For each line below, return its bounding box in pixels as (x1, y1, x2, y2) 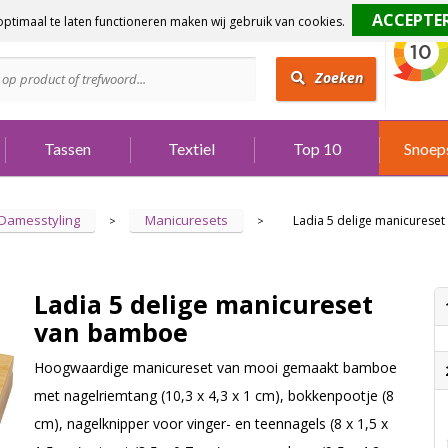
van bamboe (33, 315, 188, 350)
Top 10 (292, 139, 341, 158)
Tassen (43, 139, 91, 158)
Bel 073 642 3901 (48, 25, 147, 43)
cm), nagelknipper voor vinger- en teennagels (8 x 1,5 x (33, 414, 388, 434)
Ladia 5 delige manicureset (33, 287, 373, 322)
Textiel (168, 139, 216, 158)
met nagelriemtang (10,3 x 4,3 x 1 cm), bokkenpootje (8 (33, 386, 394, 406)
